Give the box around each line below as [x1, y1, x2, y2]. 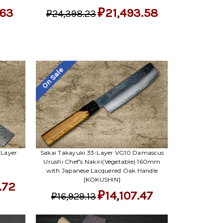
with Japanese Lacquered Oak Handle [46, 166, 158, 174]
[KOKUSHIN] [83, 175, 121, 183]
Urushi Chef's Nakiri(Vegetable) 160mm [43, 157, 161, 165]
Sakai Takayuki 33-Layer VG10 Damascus [40, 148, 164, 156]
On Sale [40, 65, 66, 91]
